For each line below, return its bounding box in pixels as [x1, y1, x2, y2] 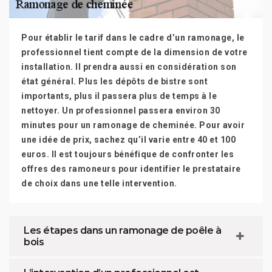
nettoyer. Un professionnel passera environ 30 [21, 106, 220, 115]
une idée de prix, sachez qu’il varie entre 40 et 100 [21, 135, 236, 144]
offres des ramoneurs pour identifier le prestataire [21, 164, 241, 174]
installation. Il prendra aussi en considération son [21, 62, 237, 72]
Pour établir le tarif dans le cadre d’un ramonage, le [21, 33, 245, 42]
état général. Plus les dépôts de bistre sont [21, 76, 208, 86]
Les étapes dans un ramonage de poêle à [24, 225, 221, 236]
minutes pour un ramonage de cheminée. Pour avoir [21, 120, 245, 130]
